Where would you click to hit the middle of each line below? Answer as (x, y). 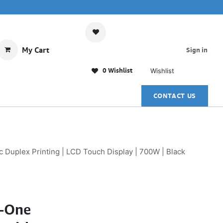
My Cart (36, 50)
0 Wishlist (117, 70)
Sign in (197, 50)
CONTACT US (174, 96)
